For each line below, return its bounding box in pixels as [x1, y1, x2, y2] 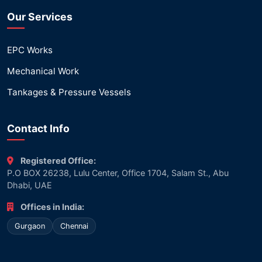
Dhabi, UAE [7, 180, 52, 190]
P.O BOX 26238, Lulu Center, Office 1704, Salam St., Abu [7, 168, 229, 178]
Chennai [60, 222, 88, 230]
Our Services [7, 11, 73, 23]
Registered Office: [20, 156, 96, 166]
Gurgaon [15, 222, 45, 230]
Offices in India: [20, 202, 84, 212]
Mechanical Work [7, 65, 79, 77]
